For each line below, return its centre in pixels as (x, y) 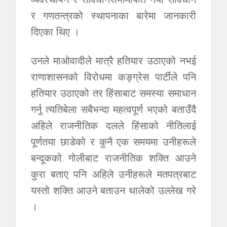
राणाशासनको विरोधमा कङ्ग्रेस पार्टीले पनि (113, 76)
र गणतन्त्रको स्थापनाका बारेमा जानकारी (113, 15)
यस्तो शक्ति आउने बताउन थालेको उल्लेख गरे (113, 190)
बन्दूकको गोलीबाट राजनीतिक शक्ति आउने (113, 157)
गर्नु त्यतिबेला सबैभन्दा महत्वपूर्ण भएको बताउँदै (113, 109)
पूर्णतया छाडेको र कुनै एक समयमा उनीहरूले (113, 141)
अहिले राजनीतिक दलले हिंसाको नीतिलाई (113, 125)
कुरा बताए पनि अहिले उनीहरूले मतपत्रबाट (113, 174)
